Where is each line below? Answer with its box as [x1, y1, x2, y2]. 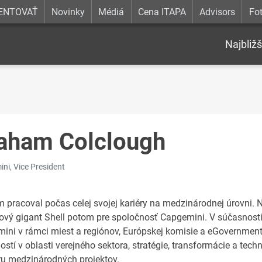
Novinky [51, 6, 85, 18]
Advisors [199, 6, 236, 18]
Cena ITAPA [137, 6, 186, 18]
